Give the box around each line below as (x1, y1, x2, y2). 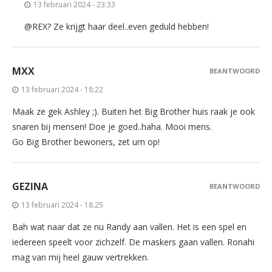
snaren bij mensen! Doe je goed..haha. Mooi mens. (12, 121, 212, 133)
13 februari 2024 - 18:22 (21, 84, 103, 95)
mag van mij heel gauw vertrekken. (12, 251, 149, 263)
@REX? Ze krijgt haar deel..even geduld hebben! (24, 21, 209, 33)
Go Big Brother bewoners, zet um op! (12, 136, 160, 148)
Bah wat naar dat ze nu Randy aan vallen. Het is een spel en (12, 221, 246, 233)
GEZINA (12, 180, 48, 194)
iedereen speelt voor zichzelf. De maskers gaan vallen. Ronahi (12, 236, 254, 248)
